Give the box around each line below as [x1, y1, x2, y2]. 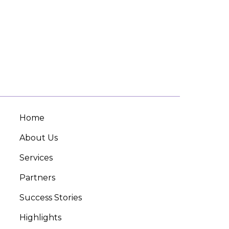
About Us [19, 133, 58, 143]
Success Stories [19, 193, 82, 203]
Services [19, 153, 53, 163]
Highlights [19, 213, 61, 223]
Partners [19, 173, 55, 183]
